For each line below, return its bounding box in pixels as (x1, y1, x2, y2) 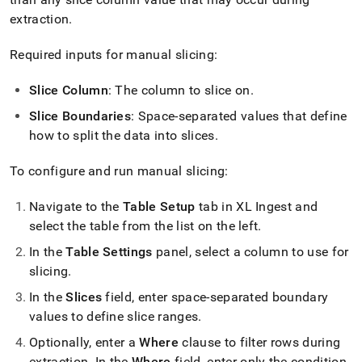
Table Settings (65, 244, 153, 259)
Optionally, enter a (29, 335, 140, 350)
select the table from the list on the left (29, 218, 259, 234)
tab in (195, 199, 237, 214)
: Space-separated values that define (131, 108, 347, 124)
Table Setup (123, 199, 196, 214)
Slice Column (29, 82, 108, 98)
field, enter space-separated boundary (102, 289, 329, 305)
